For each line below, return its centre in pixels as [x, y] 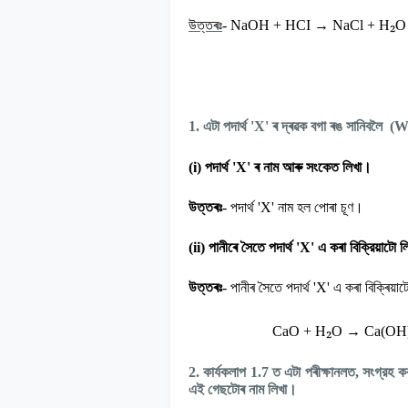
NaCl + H [359, 25]
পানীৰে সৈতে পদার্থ [252, 247]
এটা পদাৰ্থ [227, 126]
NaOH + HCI [272, 25]
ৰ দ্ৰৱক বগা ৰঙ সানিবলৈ [327, 126]
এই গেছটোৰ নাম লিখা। [243, 389]
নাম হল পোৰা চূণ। [321, 207]
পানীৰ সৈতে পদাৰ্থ [272, 287]
